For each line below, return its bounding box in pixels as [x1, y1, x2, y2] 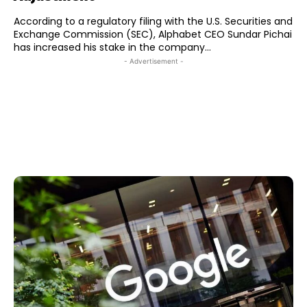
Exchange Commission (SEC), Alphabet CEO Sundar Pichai [14, 27, 292, 41]
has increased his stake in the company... [14, 40, 211, 54]
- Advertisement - [123, 56, 184, 65]
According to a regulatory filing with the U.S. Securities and [14, 14, 293, 28]
